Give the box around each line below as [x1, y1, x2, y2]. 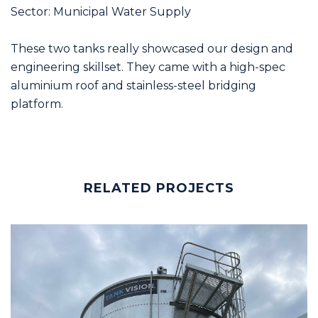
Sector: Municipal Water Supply [11, 4, 191, 18]
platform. [11, 97, 63, 111]
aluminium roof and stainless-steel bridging [11, 78, 256, 92]
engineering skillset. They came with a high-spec [11, 60, 285, 74]
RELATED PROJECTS [84, 180, 234, 196]
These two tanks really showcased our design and [11, 41, 293, 55]
